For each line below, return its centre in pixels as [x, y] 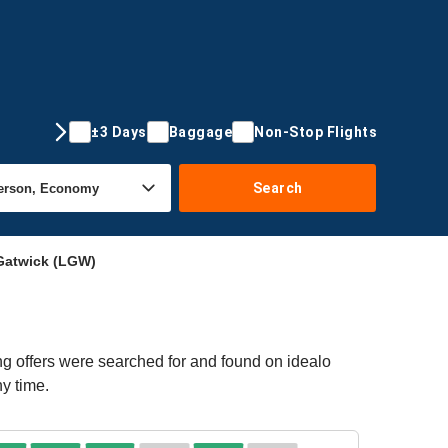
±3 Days [119, 131]
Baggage [200, 131]
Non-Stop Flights [315, 131]
